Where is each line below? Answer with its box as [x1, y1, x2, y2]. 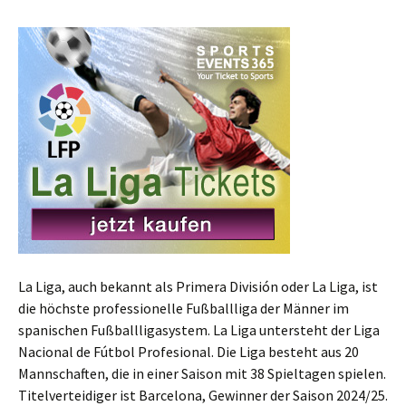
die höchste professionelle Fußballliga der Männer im [18, 299, 349, 318]
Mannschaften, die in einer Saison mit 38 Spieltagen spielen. [18, 364, 386, 383]
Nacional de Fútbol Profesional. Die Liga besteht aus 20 [18, 343, 359, 362]
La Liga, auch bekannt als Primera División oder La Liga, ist [18, 277, 378, 296]
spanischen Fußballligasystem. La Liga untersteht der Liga [18, 321, 380, 340]
